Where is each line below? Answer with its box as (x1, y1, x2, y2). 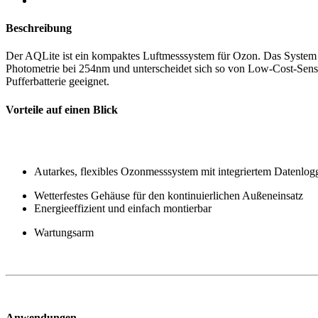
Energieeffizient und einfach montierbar (34, 202, 212, 214)
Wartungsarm (34, 226, 94, 238)
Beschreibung (6, 22, 72, 35)
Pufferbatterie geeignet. (6, 75, 109, 88)
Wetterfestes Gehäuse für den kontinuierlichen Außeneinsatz (34, 189, 303, 202)
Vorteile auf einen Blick (6, 103, 118, 116)
